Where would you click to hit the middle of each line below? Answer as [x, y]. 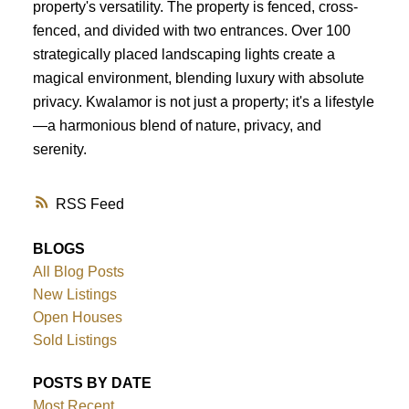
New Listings [74, 295]
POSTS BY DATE [92, 383]
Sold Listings [74, 341]
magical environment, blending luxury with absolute [198, 77]
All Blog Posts [78, 272]
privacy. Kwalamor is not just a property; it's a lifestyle [203, 101]
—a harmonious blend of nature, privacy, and [177, 125]
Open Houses [77, 318]
